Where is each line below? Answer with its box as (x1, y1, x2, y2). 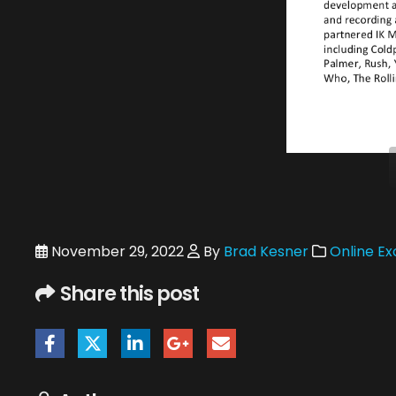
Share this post (60, 279, 199, 308)
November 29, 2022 (48, 241, 184, 262)
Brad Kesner (224, 241, 308, 262)
